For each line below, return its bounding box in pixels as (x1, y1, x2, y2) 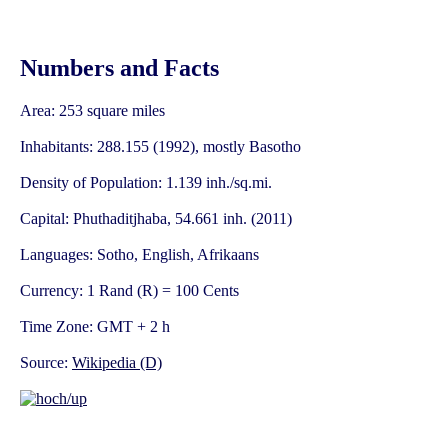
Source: (20, 354, 72, 372)
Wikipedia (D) (72, 354, 162, 372)
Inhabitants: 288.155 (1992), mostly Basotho (20, 138, 301, 156)
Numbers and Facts (20, 55, 219, 82)
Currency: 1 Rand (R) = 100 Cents (20, 282, 239, 300)
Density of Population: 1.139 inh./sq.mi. (20, 174, 272, 192)
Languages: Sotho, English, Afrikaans (20, 246, 259, 264)
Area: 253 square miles (20, 102, 165, 120)
